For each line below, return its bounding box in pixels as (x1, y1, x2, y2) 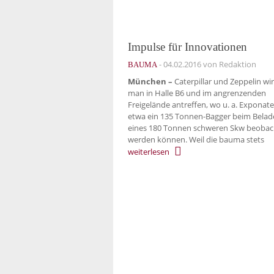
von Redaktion (201, 58, 256, 70)
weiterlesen (128, 146, 169, 157)
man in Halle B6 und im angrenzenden (128, 87, 266, 99)
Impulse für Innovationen (128, 40, 247, 53)
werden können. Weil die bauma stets (128, 134, 264, 146)
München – (128, 76, 172, 87)
